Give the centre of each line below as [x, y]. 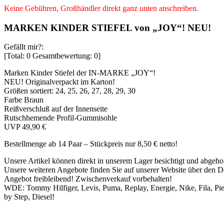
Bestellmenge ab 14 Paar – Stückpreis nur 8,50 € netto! [91, 144]
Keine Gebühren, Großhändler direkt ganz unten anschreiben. [101, 8]
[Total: [15, 56]
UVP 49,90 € [25, 127]
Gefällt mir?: [24, 47]
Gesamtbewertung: [62, 56]
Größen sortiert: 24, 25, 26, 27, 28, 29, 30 [70, 91]
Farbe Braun [24, 100]
